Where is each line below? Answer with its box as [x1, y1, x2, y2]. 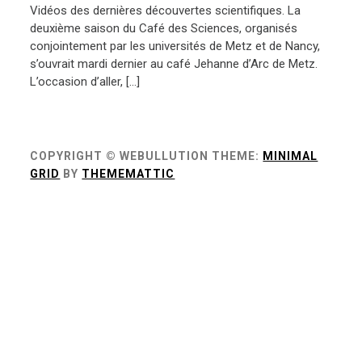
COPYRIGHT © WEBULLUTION [30, 149, 209, 162]
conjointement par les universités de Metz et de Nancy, [30, 38, 321, 53]
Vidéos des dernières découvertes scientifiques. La [30, 2, 301, 18]
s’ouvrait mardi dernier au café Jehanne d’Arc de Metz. [30, 56, 318, 71]
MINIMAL [263, 149, 318, 162]
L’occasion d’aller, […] [30, 74, 141, 89]
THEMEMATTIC [82, 166, 175, 180]
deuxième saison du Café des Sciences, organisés [30, 20, 298, 36]
